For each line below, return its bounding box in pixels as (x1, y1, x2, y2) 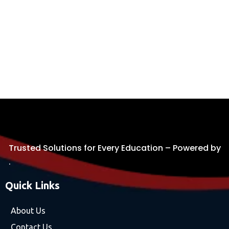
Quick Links (5, 179, 60, 191)
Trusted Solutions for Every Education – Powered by (9, 142, 221, 154)
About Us (11, 205, 45, 215)
